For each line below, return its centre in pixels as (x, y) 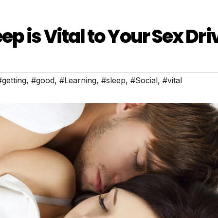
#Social (144, 81)
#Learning (78, 81)
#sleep (113, 81)
